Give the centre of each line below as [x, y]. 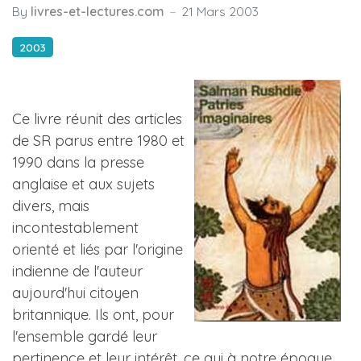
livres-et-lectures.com [98, 11]
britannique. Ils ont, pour [93, 315]
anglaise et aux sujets [83, 184]
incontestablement [75, 228]
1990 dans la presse [78, 162]
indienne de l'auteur [77, 271]
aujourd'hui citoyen [75, 293]
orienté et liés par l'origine [98, 249]
